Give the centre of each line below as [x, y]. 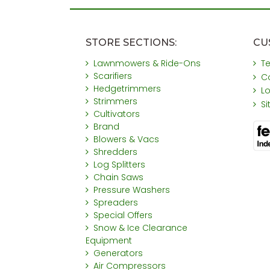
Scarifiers [113, 76]
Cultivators [117, 114]
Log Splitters [120, 165]
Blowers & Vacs [127, 140]
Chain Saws [119, 177]
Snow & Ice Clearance [141, 228]
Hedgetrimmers [127, 89]
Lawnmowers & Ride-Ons [147, 64]
